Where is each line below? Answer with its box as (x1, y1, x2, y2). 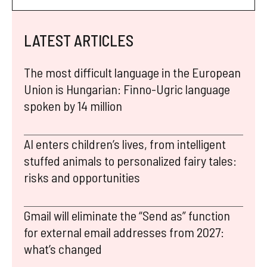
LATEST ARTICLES (24, 31, 133, 50)
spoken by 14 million (24, 98, 122, 114)
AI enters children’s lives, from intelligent (24, 136, 226, 152)
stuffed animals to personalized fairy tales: (24, 153, 237, 169)
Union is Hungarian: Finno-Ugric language (24, 81, 230, 97)
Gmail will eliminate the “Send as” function (24, 207, 230, 223)
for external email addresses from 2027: (24, 224, 224, 240)
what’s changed (24, 241, 102, 257)
